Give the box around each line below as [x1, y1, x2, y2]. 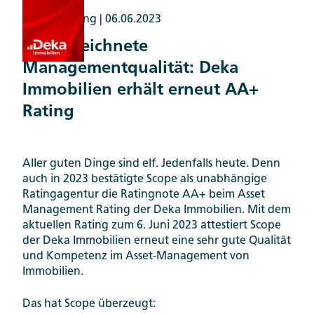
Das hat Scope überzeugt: [22, 299, 156, 310]
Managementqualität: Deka [22, 60, 238, 77]
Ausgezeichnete [22, 39, 148, 55]
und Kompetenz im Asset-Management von [22, 251, 250, 263]
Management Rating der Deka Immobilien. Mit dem [22, 205, 291, 217]
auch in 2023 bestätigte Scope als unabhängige [22, 174, 267, 186]
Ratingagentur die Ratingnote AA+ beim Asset [22, 189, 265, 201]
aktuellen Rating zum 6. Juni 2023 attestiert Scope [22, 220, 281, 232]
